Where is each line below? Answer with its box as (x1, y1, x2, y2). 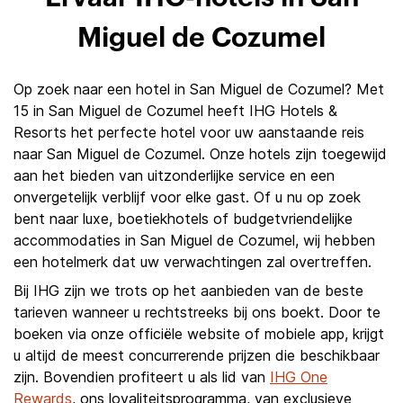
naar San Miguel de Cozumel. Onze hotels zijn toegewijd (13, 145, 387, 163)
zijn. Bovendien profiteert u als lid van (13, 368, 270, 386)
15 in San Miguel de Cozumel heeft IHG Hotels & (13, 102, 337, 120)
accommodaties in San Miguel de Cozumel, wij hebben (13, 231, 375, 249)
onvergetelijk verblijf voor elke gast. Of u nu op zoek (13, 188, 361, 206)
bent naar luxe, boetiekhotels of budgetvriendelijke (13, 210, 353, 228)
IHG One (270, 368, 327, 386)
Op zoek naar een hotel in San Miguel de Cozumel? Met (13, 80, 384, 98)
